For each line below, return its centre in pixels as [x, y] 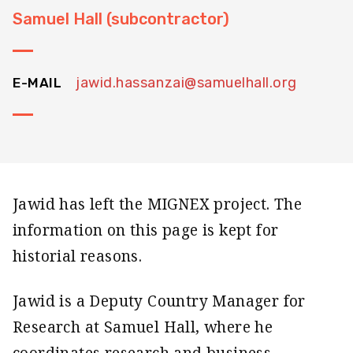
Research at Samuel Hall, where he [143, 327]
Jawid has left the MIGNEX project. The [158, 204]
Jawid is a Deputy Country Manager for [159, 301]
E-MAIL [37, 83]
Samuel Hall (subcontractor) [121, 19]
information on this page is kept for [146, 230]
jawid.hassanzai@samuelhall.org [186, 83]
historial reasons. [80, 256]
